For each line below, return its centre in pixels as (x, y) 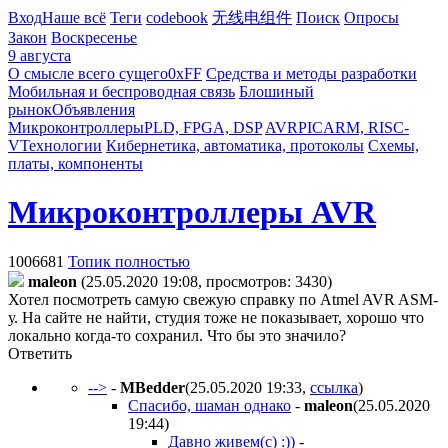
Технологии (61, 145)
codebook (177, 17)
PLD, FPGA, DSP (203, 127)
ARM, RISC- (366, 127)
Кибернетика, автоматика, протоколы (235, 145)
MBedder (152, 387)
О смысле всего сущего (88, 73)
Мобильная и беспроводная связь (121, 91)
